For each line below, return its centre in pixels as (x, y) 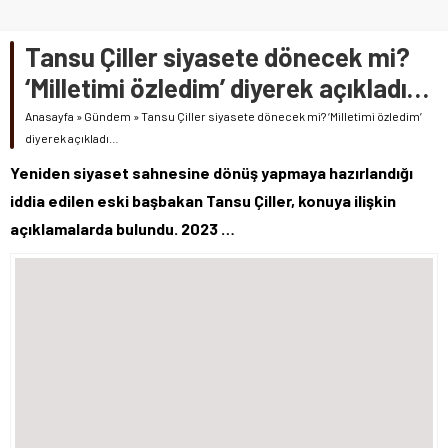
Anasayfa (49, 115)
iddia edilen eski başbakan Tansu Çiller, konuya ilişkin (203, 200)
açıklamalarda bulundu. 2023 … (122, 228)
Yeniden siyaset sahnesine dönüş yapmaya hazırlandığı (211, 172)
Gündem (107, 115)
